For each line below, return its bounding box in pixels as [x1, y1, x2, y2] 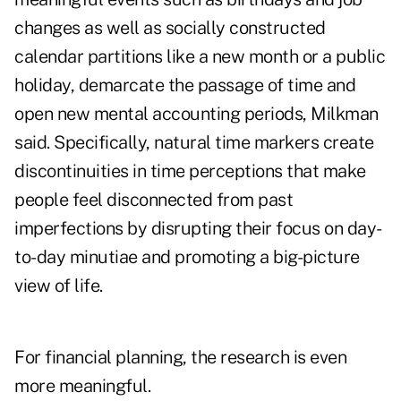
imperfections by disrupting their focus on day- [14, 218, 382, 240]
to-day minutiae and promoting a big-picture [14, 246, 360, 269]
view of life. [14, 275, 103, 297]
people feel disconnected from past [14, 189, 293, 211]
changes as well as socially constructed [14, 17, 326, 39]
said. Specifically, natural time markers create [14, 132, 374, 154]
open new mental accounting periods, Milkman [14, 103, 379, 125]
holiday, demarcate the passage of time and [14, 74, 355, 97]
